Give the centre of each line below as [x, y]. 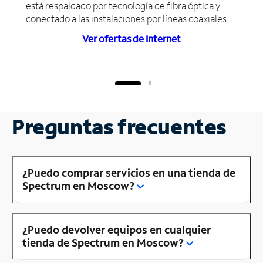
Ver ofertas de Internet [131, 38]
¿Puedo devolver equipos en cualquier [117, 229]
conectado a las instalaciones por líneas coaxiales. [127, 18]
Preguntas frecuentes [119, 126]
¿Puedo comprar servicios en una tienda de [129, 172]
